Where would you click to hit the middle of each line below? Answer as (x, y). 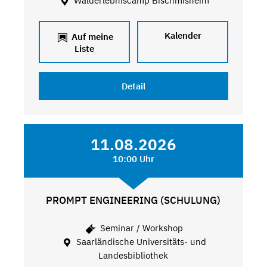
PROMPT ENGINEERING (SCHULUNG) (133, 201)
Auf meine (91, 37)
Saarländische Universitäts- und (140, 242)
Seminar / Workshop (140, 228)
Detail (133, 86)
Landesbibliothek (133, 256)
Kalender (183, 36)
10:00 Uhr (133, 159)
